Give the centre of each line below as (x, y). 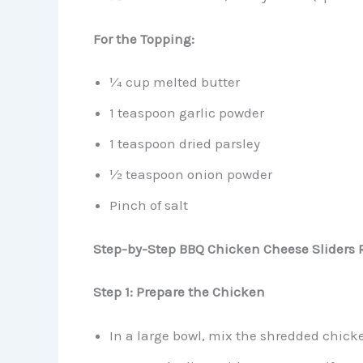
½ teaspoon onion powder (190, 175)
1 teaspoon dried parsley (184, 144)
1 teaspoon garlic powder (186, 113)
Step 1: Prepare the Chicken (179, 292)
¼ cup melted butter (174, 82)
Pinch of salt (148, 205)
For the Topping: (143, 38)
